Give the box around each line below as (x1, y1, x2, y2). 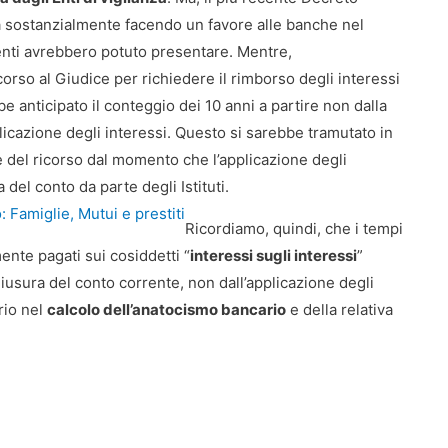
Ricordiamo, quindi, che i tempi (185, 219, 403, 238)
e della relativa (286, 300, 393, 319)
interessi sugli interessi (190, 246, 357, 265)
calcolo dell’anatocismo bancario (47, 300, 286, 319)
